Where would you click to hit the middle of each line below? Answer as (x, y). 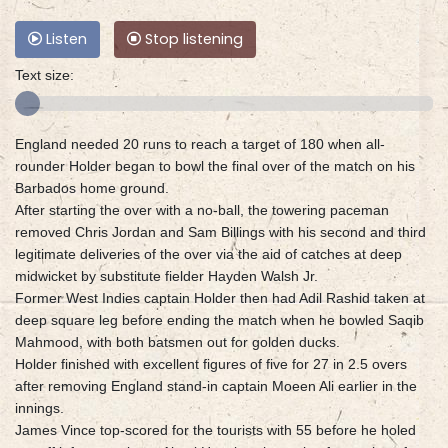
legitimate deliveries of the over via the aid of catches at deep (208, 254)
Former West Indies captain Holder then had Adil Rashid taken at (220, 298)
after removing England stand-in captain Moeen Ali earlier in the (216, 386)
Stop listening (192, 39)
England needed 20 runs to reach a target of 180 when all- (200, 144)
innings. (39, 408)
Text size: (44, 75)
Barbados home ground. (92, 188)
